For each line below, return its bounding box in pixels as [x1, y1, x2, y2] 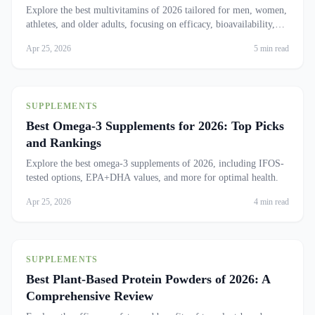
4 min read [254, 197, 289, 207]
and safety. [26, 33, 68, 44]
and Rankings [26, 136, 101, 150]
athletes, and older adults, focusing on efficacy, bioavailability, [26, 19, 275, 30]
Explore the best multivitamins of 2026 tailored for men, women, [26, 5, 287, 15]
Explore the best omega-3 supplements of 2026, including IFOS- [26, 158, 284, 169]
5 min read [254, 44, 289, 53]
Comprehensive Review [26, 289, 153, 303]
